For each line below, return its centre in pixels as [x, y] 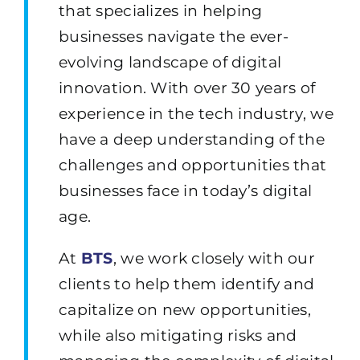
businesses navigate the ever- [174, 36]
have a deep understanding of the [191, 139]
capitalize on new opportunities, [184, 309]
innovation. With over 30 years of [187, 88]
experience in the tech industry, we [196, 113]
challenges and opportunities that [192, 165]
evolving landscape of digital [170, 62]
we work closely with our [215, 258]
